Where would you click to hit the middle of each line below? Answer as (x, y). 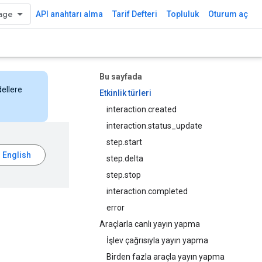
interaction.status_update (154, 126)
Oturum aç (228, 14)
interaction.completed (147, 191)
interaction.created (142, 109)
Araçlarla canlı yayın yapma (150, 224)
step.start (124, 142)
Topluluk (183, 14)
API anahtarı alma (69, 14)
